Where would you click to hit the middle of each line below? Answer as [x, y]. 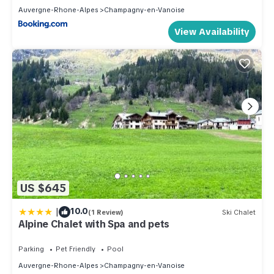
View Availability [212, 31]
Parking [31, 249]
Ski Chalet [239, 212]
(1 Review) [106, 212]
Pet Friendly [76, 249]
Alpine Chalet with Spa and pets [94, 224]
